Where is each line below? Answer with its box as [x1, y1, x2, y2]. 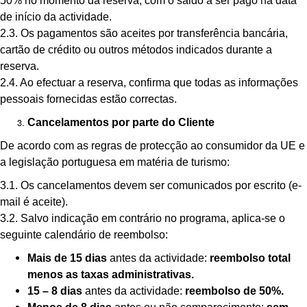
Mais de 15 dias [27, 252, 110, 264]
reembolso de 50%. [182, 285, 284, 297]
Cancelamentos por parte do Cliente [27, 116, 214, 128]
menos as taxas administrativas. [27, 269, 194, 280]
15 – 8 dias [27, 285, 85, 297]
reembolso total [207, 252, 291, 264]
